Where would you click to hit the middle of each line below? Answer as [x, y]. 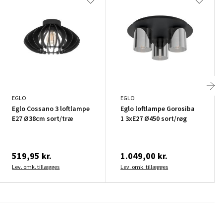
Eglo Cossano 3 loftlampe [51, 108]
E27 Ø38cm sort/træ [43, 118]
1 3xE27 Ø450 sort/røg [154, 118]
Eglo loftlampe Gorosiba [158, 108]
